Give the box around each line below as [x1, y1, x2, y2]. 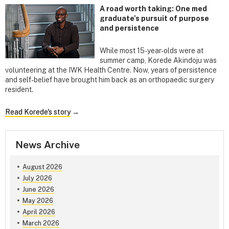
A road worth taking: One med [100, 5, 207, 13]
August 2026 [22, 163, 62, 171]
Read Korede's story [5, 108, 71, 117]
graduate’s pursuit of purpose [100, 14, 209, 23]
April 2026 [22, 208, 55, 216]
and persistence [100, 24, 159, 33]
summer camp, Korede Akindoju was [100, 56, 217, 65]
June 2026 [22, 186, 54, 194]
